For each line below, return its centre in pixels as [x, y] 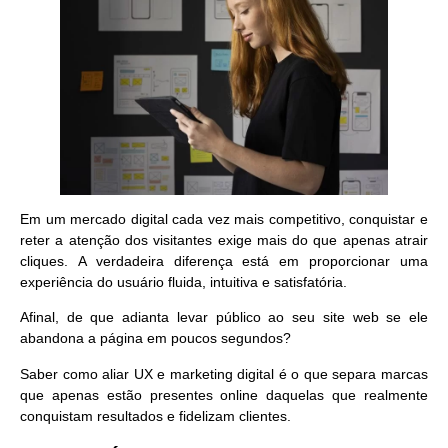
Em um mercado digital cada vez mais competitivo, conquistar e [224, 218]
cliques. [49, 260]
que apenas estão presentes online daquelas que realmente [224, 394]
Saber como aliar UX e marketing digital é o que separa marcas [224, 373]
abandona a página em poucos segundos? [157, 338]
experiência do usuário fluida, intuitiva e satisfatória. [185, 281]
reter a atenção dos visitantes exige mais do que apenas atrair [224, 239]
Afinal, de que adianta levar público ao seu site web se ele [224, 317]
